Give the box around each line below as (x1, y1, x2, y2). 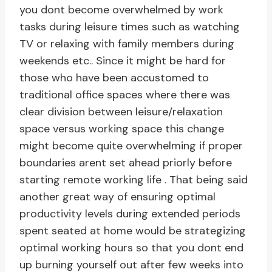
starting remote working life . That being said (19, 172, 248, 188)
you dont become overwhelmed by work (19, 2, 223, 18)
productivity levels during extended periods (19, 206, 240, 222)
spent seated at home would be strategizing (19, 223, 246, 239)
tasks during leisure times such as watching (19, 19, 240, 35)
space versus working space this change (19, 121, 224, 137)
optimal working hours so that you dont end (19, 240, 243, 256)
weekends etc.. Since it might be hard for (19, 53, 226, 69)
